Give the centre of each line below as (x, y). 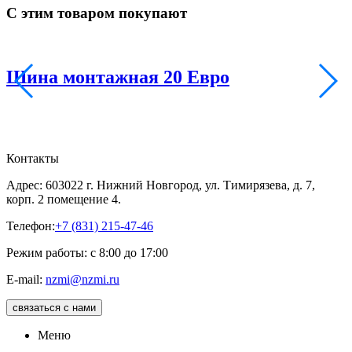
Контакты (33, 158)
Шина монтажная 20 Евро (118, 77)
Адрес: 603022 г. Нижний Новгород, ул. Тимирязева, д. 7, (161, 185)
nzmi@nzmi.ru (82, 279)
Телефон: (31, 225)
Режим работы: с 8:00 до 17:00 (87, 252)
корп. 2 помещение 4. (64, 199)
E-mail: (26, 279)
